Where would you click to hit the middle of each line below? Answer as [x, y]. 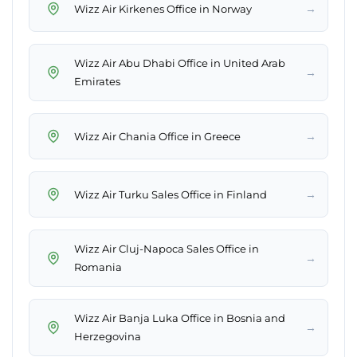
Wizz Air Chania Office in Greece [157, 136]
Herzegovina [108, 337]
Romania [98, 267]
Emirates [97, 82]
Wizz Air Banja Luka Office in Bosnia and [180, 318]
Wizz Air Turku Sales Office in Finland [171, 194]
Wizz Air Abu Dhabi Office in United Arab [180, 63]
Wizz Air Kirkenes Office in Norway [163, 8]
